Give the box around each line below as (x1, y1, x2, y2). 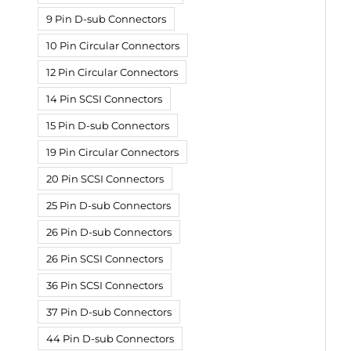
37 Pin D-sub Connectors (46, 305, 172, 318)
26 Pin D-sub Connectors (46, 225, 172, 238)
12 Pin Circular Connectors (46, 65, 178, 78)
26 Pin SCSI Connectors (46, 251, 163, 265)
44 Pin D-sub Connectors (46, 331, 174, 345)
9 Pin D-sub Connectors (46, 12, 166, 25)
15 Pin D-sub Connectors (46, 118, 169, 132)
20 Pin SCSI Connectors (46, 172, 164, 185)
